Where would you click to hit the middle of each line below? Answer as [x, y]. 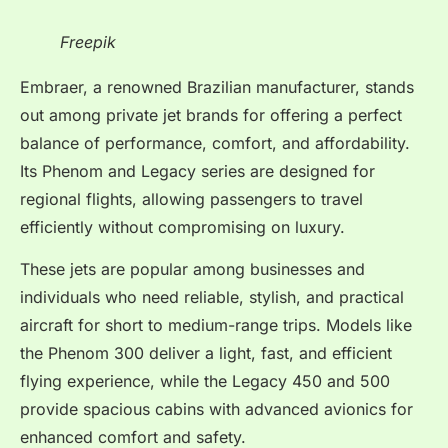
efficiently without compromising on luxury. [182, 226]
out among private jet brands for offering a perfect [211, 114]
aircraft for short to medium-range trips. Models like [216, 324]
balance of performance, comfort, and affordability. [215, 142]
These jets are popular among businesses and [192, 268]
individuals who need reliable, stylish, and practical [212, 296]
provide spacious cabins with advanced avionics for [216, 408]
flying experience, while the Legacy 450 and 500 [205, 380]
